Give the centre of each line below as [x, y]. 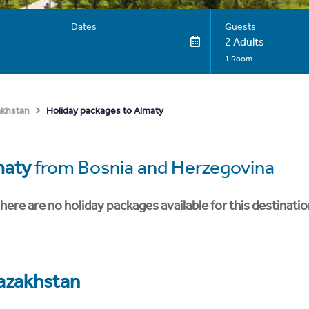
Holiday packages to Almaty [105, 110]
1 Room [238, 59]
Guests [240, 27]
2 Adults [244, 42]
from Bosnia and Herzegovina [153, 167]
